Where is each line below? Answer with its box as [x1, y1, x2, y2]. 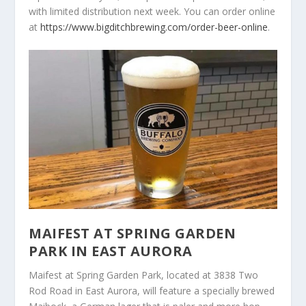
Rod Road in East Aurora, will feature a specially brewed [29, 283, 275, 297]
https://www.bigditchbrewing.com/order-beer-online [40, 20, 268, 33]
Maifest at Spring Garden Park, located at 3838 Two [29, 268, 259, 281]
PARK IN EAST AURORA [29, 241, 193, 260]
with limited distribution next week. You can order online [29, 4, 276, 18]
